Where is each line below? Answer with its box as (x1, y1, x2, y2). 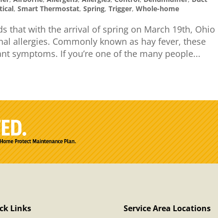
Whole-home (136, 3, 180, 13)
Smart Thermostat (18, 3, 80, 13)
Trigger (109, 3, 132, 13)
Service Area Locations (123, 203, 211, 214)
